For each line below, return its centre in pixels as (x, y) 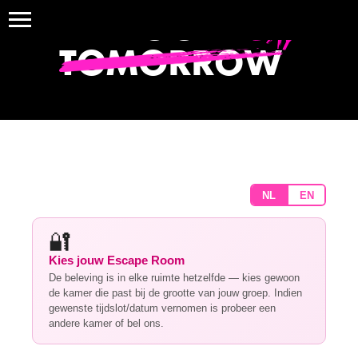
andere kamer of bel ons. (106, 323)
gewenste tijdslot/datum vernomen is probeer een (162, 308)
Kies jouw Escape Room (117, 260)
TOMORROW (171, 64)
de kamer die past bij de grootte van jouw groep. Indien (175, 293)
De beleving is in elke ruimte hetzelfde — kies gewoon (174, 278)
